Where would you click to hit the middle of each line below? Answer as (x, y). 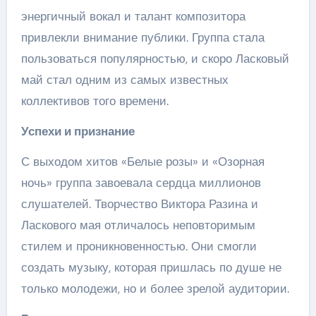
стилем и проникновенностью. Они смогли (139, 246)
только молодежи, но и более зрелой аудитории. (155, 288)
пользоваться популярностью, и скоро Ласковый (155, 59)
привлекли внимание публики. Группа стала (142, 37)
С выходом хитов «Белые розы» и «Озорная (142, 162)
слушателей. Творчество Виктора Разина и (139, 204)
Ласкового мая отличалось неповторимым (138, 225)
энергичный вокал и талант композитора (133, 16)
